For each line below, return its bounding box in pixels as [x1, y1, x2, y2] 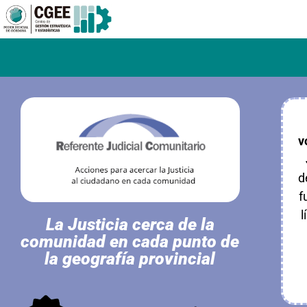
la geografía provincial [45, 249, 216, 269]
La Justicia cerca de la [45, 214, 214, 235]
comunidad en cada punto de [21, 232, 240, 252]
